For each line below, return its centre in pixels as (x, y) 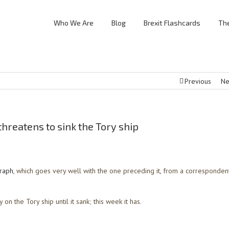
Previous (198, 81)
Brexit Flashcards (172, 23)
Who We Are (74, 23)
